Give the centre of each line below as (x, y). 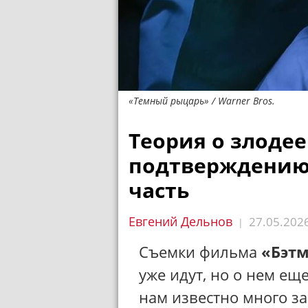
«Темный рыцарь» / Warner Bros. (202, 101)
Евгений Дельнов (180, 221)
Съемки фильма (200, 252)
